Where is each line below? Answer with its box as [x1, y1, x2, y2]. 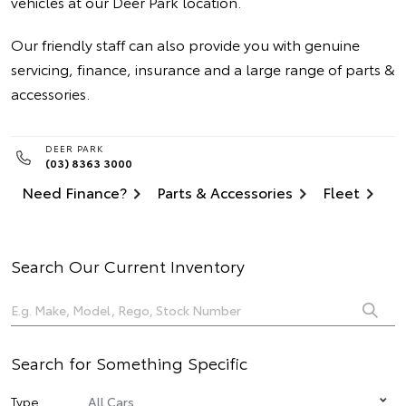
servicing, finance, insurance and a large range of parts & [11, 58, 395, 79]
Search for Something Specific [11, 351, 247, 374]
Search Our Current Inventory [11, 254, 245, 277]
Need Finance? [22, 181, 127, 202]
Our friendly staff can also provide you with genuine [11, 34, 360, 54]
